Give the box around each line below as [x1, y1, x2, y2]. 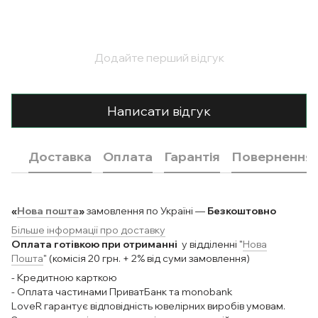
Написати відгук [107, 102, 211, 119]
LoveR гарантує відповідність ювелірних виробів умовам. [11, 300, 285, 313]
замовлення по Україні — [84, 204, 207, 218]
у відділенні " [180, 238, 243, 251]
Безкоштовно [207, 204, 276, 218]
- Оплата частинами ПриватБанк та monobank [11, 285, 233, 299]
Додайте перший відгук [94, 50, 224, 65]
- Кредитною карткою [11, 271, 117, 285]
